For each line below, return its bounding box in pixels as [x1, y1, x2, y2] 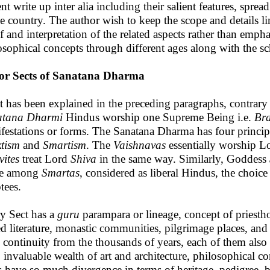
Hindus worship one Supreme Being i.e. [63, 111, 254, 124]
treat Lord [19, 152, 71, 165]
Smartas [42, 166, 80, 179]
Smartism [40, 139, 86, 151]
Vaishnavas [113, 139, 166, 151]
